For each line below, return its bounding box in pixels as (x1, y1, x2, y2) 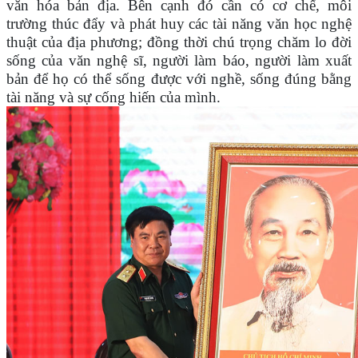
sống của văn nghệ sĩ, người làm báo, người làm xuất (6, 52, 352, 70)
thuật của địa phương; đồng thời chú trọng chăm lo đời (6, 34, 352, 51)
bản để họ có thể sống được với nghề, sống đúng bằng (6, 70, 352, 88)
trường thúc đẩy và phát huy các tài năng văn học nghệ (6, 15, 352, 33)
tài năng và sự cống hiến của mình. (6, 89, 221, 106)
